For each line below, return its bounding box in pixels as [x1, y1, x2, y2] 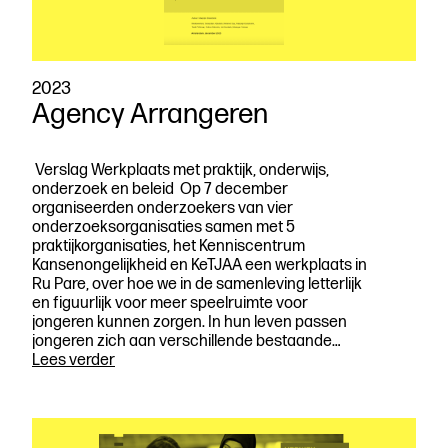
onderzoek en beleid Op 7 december [32, 180, 288, 199]
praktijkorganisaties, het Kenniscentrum [32, 237, 305, 256]
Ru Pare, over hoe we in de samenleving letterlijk [32, 275, 362, 294]
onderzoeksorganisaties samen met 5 [32, 218, 295, 237]
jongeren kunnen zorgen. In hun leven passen [32, 313, 347, 332]
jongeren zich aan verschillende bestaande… [32, 332, 341, 351]
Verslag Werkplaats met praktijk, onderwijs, [32, 161, 329, 180]
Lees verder [32, 351, 115, 370]
